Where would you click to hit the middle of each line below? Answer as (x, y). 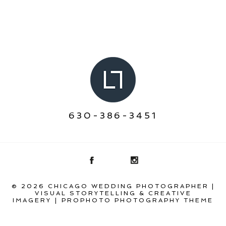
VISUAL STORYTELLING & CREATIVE (113, 193)
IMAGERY (32, 201)
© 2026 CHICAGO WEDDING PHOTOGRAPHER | (113, 186)
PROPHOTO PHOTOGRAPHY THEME (138, 201)
